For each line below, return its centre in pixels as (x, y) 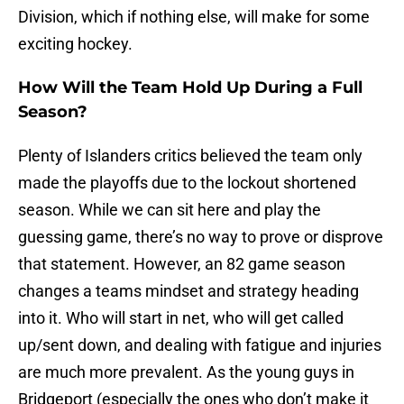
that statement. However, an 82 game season (182, 264)
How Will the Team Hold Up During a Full (190, 88)
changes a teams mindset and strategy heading (188, 291)
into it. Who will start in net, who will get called (181, 318)
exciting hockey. (75, 44)
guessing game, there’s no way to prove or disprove (201, 237)
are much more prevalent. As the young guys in (186, 372)
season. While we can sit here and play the (170, 210)
